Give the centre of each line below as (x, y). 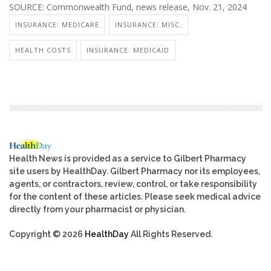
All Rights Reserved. (171, 234)
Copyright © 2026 (47, 234)
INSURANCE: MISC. (149, 24)
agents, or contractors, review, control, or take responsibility (133, 184)
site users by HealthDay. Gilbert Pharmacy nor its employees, (135, 171)
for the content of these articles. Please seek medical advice (135, 196)
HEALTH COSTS (43, 50)
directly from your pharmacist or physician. (97, 209)
